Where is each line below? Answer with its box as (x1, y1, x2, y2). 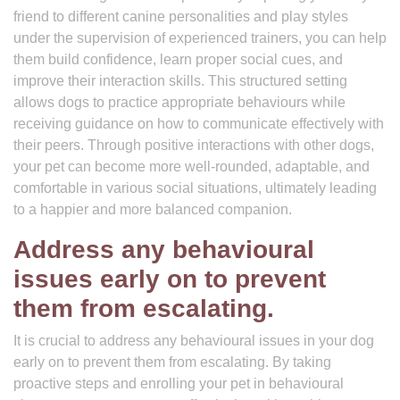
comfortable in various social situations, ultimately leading (13, 180, 377, 196)
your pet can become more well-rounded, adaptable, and (13, 159, 370, 174)
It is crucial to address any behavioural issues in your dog (13, 333, 374, 348)
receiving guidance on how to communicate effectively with (13, 116, 384, 131)
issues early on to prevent (13, 265, 326, 293)
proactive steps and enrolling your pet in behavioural (13, 376, 344, 391)
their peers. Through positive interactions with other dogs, (13, 137, 374, 153)
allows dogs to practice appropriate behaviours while (13, 95, 346, 110)
